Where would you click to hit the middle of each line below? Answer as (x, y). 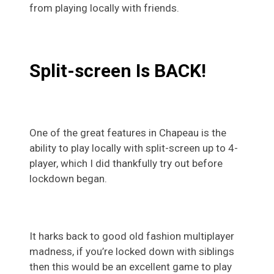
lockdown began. (68, 178)
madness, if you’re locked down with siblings (132, 251)
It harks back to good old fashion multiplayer (132, 236)
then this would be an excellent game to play (131, 266)
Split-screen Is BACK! (118, 70)
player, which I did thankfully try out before (126, 163)
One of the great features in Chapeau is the (128, 132)
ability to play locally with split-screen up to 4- (134, 148)
